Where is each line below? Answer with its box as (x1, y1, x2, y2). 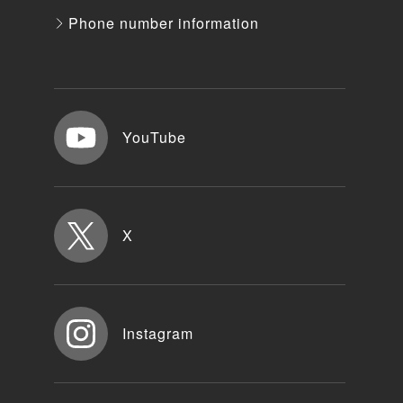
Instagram (122, 323, 193, 345)
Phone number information (68, 13, 259, 34)
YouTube (122, 127, 186, 148)
